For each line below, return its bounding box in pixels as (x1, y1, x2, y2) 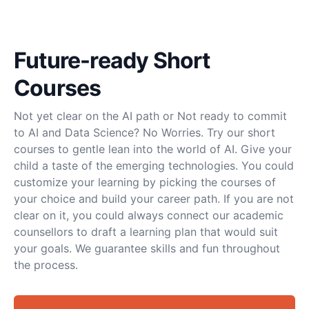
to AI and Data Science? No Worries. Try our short (14, 126, 275, 140)
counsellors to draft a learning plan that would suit (14, 225, 278, 239)
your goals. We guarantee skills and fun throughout (14, 241, 280, 256)
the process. (14, 258, 78, 272)
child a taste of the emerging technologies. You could (14, 159, 294, 173)
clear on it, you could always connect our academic (14, 208, 283, 223)
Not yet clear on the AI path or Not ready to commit (14, 109, 287, 123)
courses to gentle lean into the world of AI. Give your (14, 142, 292, 157)
